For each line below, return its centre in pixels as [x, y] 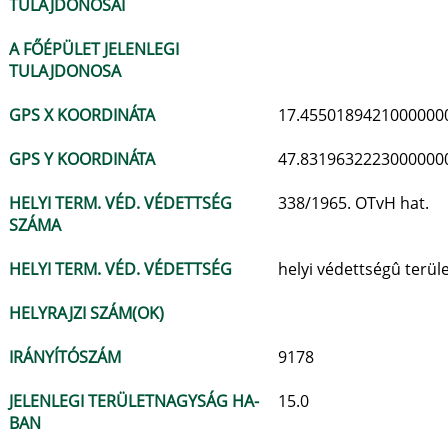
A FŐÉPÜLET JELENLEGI [94, 49]
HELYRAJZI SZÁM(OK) [86, 313]
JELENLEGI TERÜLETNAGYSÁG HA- [134, 401]
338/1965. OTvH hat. [353, 203]
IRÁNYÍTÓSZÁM [65, 357]
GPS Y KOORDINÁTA [82, 159]
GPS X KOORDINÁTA [82, 115]
